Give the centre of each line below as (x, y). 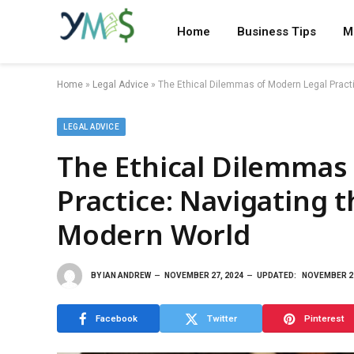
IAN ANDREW (127, 275)
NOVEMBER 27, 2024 (204, 275)
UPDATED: (277, 275)
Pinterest (324, 318)
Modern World (154, 234)
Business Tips (276, 32)
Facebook (117, 318)
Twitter (222, 318)
